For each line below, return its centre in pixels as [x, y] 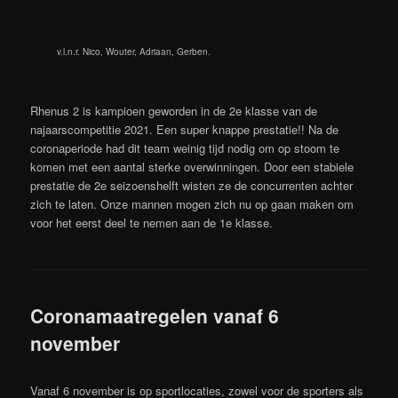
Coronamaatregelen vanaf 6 [155, 316]
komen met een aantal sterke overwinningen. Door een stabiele [192, 166]
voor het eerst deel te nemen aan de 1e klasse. [152, 222]
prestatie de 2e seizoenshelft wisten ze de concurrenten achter [192, 185]
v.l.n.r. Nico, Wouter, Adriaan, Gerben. [134, 51]
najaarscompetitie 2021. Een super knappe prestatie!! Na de [185, 129]
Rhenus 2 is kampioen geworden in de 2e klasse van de [174, 110]
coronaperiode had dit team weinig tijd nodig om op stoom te [185, 147]
